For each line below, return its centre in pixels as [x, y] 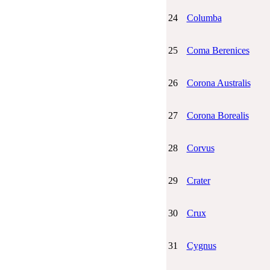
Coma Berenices [218, 50]
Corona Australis [218, 83]
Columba [204, 17]
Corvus [200, 148]
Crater [198, 180]
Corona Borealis [218, 115]
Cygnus [201, 245]
